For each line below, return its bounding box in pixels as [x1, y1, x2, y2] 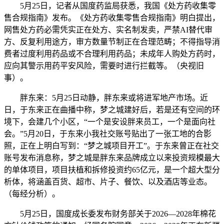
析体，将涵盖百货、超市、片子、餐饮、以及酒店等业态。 [4, 177, 212, 186]
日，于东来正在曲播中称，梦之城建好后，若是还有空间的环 [4, 105, 220, 114]
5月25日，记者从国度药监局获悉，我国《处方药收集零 [4, 1, 216, 10]
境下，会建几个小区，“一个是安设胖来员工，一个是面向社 [4, 117, 215, 126]
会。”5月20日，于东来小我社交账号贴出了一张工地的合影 [4, 129, 211, 138]
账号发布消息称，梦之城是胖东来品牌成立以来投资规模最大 [4, 153, 220, 162]
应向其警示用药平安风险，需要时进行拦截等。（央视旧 [4, 61, 204, 70]
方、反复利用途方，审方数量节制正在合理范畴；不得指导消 [4, 37, 220, 46]
